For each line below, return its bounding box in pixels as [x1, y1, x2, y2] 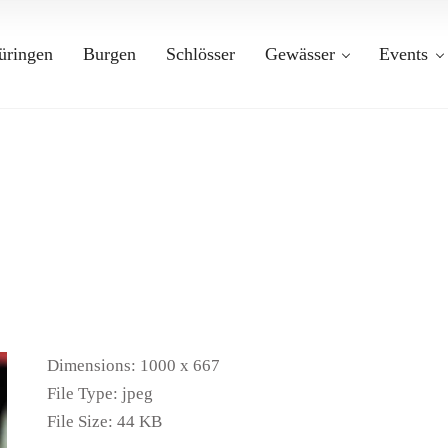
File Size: [47, 412, 114, 431]
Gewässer [264, 44, 335, 64]
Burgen [82, 44, 136, 64]
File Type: [47, 384, 119, 403]
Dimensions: [47, 356, 137, 375]
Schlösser [165, 44, 235, 64]
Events [379, 44, 428, 64]
